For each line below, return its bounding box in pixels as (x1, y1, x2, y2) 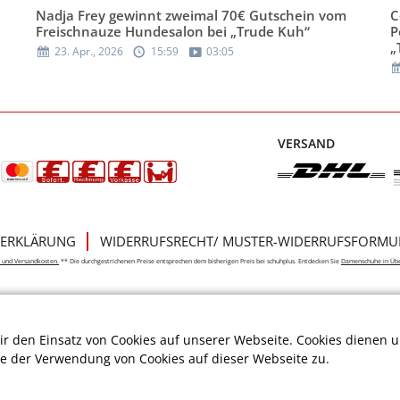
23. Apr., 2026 (54, 44, 124, 60)
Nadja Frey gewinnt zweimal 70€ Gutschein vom (36, 6, 347, 25)
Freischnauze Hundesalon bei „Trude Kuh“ (36, 22, 311, 41)
